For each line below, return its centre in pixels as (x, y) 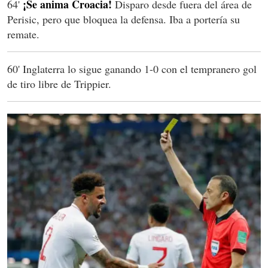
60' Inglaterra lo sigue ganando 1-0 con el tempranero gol (132, 69)
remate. (23, 34)
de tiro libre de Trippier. (59, 84)
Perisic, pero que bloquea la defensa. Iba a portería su (124, 19)
